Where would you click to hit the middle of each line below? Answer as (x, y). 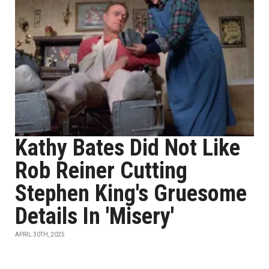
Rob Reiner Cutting (101, 171)
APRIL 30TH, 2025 (40, 234)
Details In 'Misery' (95, 216)
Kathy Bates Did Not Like (128, 148)
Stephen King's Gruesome (131, 193)
